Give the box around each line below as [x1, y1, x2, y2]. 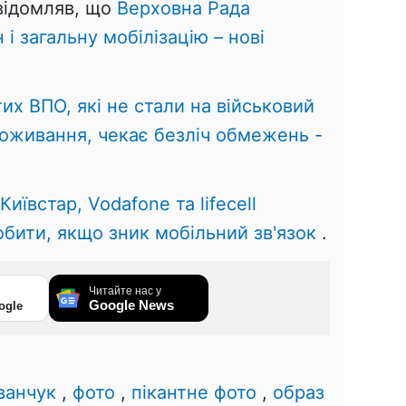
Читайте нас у [89, 284, 161, 297]
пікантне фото [131, 381, 256, 403]
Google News [89, 296, 174, 313]
